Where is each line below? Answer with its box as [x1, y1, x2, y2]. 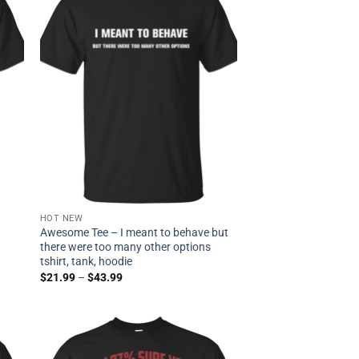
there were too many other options [39, 240, 211, 255]
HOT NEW [39, 213, 83, 224]
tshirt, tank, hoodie [39, 255, 132, 269]
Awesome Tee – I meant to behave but [39, 226, 228, 240]
